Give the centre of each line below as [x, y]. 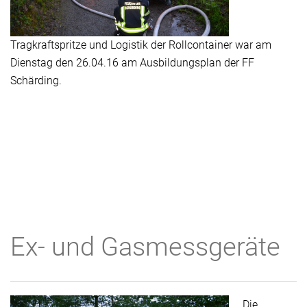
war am [253, 45]
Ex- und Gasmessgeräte [145, 247]
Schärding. [36, 81]
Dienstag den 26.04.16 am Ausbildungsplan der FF [132, 63]
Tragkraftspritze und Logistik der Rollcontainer [123, 45]
